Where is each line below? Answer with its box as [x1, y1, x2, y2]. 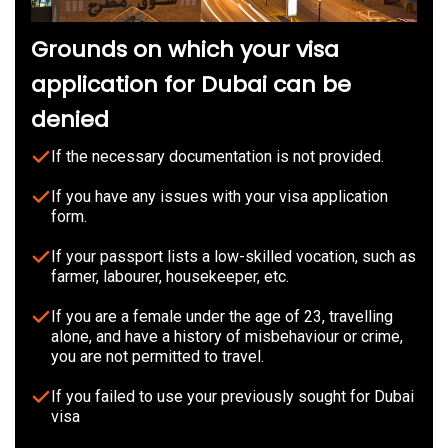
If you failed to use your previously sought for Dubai [51, 386, 414, 406]
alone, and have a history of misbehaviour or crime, [51, 326, 403, 346]
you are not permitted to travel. [51, 346, 264, 366]
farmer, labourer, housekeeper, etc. [51, 266, 289, 286]
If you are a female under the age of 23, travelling [51, 306, 393, 326]
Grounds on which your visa [31, 33, 339, 65]
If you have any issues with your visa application [51, 186, 388, 206]
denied [31, 103, 109, 135]
